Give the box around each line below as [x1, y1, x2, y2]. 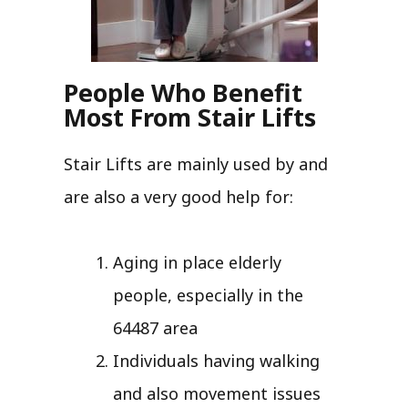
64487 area [113, 316, 198, 339]
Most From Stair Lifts [64, 99, 316, 134]
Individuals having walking [113, 349, 320, 372]
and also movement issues [113, 382, 321, 404]
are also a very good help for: [64, 185, 293, 208]
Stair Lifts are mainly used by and [64, 152, 328, 175]
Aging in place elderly [113, 250, 281, 273]
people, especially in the [113, 283, 303, 306]
